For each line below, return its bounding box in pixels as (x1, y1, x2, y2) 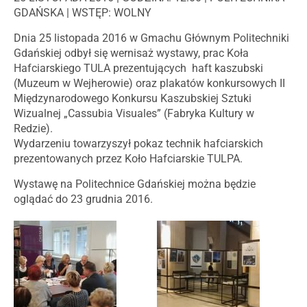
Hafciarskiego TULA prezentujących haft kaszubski (14, 61, 263, 75)
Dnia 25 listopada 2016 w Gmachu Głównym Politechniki (14, 31, 289, 45)
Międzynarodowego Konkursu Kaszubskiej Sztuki (14, 91, 251, 105)
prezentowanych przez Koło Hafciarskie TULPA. (14, 151, 243, 165)
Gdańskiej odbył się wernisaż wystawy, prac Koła (14, 46, 249, 60)
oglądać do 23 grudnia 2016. (14, 192, 153, 206)
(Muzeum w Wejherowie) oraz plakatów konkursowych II (14, 76, 285, 90)
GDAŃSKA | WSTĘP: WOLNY (14, 5, 151, 19)
